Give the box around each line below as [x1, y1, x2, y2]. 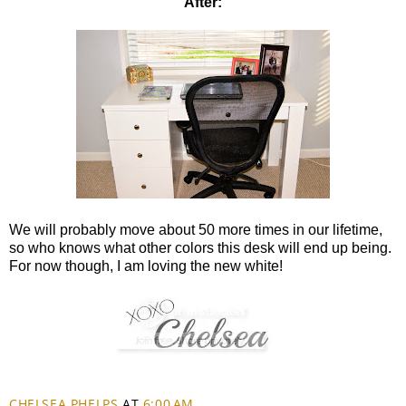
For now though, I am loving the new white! [9, 257, 283, 274]
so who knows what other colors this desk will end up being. [9, 239, 391, 256]
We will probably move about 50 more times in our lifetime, [9, 221, 382, 237]
